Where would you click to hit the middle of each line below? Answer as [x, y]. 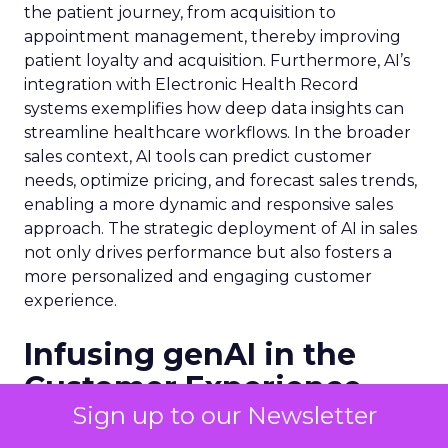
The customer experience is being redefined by [214, 425]
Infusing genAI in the [190, 354]
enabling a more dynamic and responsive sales [208, 204]
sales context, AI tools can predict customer [198, 156]
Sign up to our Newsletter [224, 415]
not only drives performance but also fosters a [208, 252]
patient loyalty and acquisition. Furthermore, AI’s [217, 60]
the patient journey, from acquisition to [180, 12]
